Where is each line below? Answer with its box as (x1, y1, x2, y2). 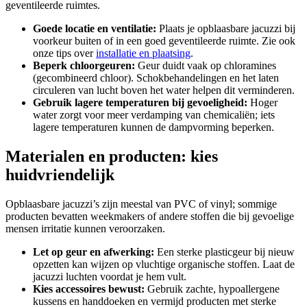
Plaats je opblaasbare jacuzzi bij (156, 22, 295, 34)
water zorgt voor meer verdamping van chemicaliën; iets (33, 108, 275, 121)
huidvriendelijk (5, 165, 114, 184)
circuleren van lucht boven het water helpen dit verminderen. (33, 84, 295, 96)
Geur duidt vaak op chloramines (135, 59, 276, 71)
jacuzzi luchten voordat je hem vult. (33, 270, 186, 282)
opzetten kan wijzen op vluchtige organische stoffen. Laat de (33, 258, 295, 270)
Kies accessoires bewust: (33, 282, 145, 295)
